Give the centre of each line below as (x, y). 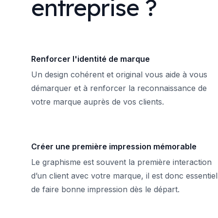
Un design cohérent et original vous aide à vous (119, 74)
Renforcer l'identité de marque (91, 59)
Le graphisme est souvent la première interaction (121, 162)
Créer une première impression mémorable (114, 146)
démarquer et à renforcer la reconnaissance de (119, 88)
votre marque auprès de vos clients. (98, 102)
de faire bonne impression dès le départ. (105, 189)
